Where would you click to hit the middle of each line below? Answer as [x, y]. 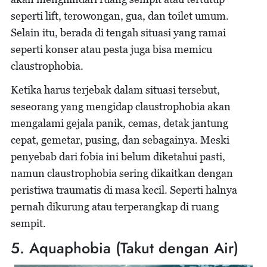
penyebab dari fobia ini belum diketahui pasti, [118, 156]
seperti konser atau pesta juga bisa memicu [111, 49]
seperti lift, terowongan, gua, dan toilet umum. [120, 16]
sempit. [30, 223]
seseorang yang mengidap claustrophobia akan [121, 106]
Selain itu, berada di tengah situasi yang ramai [118, 32]
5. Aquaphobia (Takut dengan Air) [125, 248]
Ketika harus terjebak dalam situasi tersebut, [115, 90]
